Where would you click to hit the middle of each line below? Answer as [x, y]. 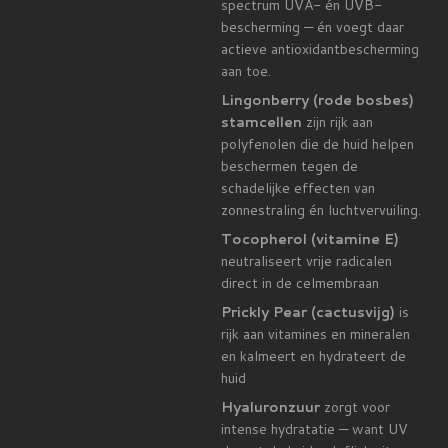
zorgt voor [355, 407]
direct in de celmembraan [300, 283]
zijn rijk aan [337, 122]
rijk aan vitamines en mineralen [315, 334]
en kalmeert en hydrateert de [313, 356]
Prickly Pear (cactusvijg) [308, 312]
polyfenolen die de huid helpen [317, 144]
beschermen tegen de [289, 166]
